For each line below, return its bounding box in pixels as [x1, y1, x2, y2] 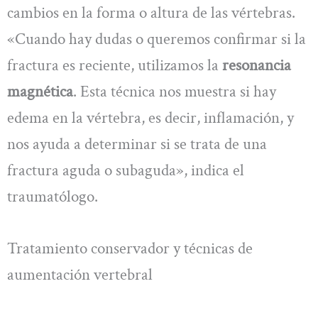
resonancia [222, 54, 291, 76]
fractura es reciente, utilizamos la [7, 54, 222, 76]
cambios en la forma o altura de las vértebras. [7, 1, 295, 23]
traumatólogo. [7, 185, 98, 207]
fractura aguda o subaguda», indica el [7, 159, 244, 181]
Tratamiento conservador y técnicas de [7, 238, 253, 260]
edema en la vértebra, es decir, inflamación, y [7, 106, 294, 128]
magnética [7, 80, 73, 102]
